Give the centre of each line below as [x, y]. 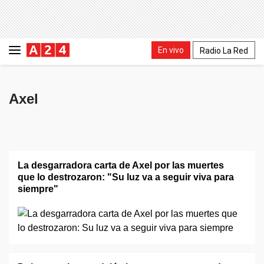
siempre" [38, 189]
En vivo [171, 50]
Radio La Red [224, 50]
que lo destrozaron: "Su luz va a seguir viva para [126, 177]
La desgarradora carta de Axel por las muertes [121, 165]
